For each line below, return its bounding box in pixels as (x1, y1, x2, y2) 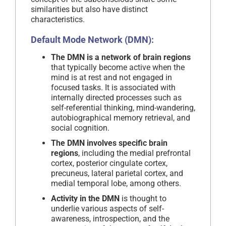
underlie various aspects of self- (51, 203, 164, 213)
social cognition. (51, 123, 109, 133)
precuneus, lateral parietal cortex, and (51, 168, 183, 178)
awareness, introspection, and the (51, 213, 169, 223)
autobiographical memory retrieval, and (51, 112, 190, 123)
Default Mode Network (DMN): (31, 34, 154, 45)
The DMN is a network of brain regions (51, 52, 191, 62)
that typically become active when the (51, 62, 185, 72)
